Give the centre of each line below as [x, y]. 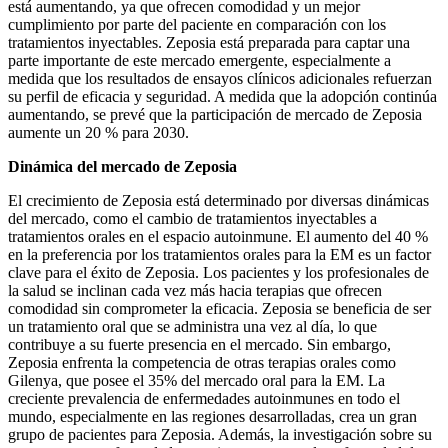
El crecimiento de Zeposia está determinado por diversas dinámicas [218, 201]
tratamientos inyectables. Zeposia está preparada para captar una [209, 43]
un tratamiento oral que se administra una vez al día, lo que [192, 327]
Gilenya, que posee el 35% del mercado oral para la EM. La [196, 381]
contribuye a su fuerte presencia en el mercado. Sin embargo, [199, 345]
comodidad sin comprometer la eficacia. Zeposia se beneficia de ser [219, 309]
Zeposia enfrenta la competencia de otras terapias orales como [202, 363]
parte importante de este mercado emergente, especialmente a [199, 61]
